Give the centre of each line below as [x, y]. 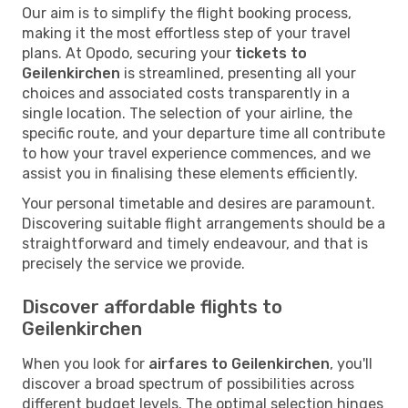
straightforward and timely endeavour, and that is [195, 243]
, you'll [351, 363]
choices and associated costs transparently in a [186, 93]
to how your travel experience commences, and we [196, 153]
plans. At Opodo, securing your [128, 53]
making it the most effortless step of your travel [186, 33]
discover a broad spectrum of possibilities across [188, 383]
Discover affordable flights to [152, 306]
